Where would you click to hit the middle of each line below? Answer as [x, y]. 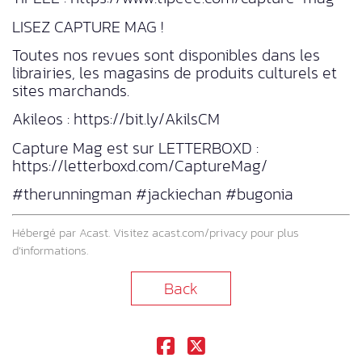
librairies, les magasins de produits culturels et [175, 72]
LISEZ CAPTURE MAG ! [88, 26]
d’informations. [50, 250]
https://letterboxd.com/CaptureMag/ [140, 165]
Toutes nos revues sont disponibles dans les [166, 55]
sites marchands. [71, 90]
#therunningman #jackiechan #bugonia [153, 194]
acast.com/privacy [200, 232]
